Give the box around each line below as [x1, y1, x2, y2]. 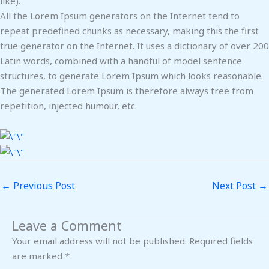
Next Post [212, 178, 258, 192]
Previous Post [11, 178, 75, 192]
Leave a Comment [12, 216, 122, 234]
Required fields [189, 234, 253, 247]
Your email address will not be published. [12, 234, 187, 247]
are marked [12, 249, 65, 262]
